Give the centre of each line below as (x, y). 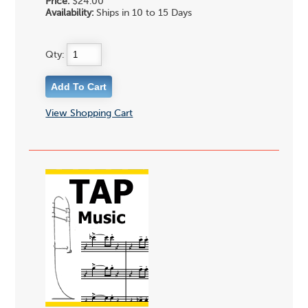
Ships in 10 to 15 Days (143, 13)
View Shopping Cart (89, 113)
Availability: (70, 13)
